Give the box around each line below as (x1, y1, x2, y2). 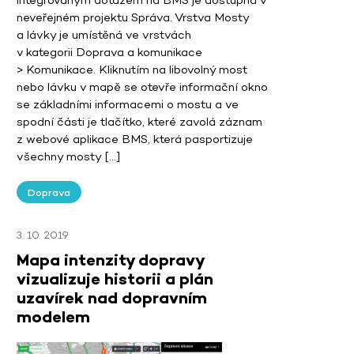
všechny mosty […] (17, 149, 120, 164)
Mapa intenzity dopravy (17, 250, 204, 271)
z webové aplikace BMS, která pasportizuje (17, 131, 253, 147)
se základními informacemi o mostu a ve (17, 96, 239, 112)
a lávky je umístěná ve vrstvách (17, 27, 191, 43)
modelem (17, 307, 90, 328)
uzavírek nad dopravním (17, 288, 207, 309)
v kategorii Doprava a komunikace (17, 44, 202, 60)
